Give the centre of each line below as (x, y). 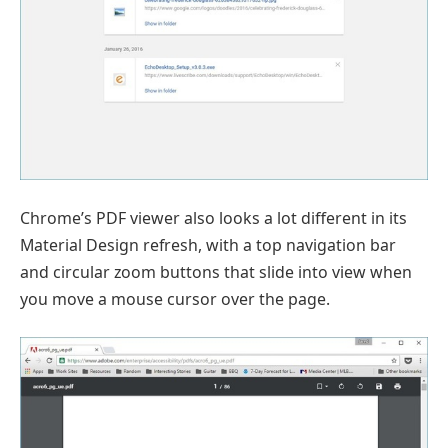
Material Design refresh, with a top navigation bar (208, 244)
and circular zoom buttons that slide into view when (216, 271)
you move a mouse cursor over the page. (175, 298)
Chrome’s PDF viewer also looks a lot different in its (213, 217)
